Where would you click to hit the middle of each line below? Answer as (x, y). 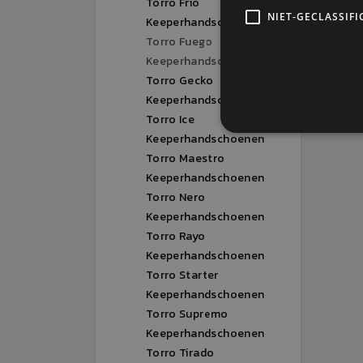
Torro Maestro (186, 158)
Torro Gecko (180, 81)
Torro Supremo (187, 314)
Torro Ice (171, 120)
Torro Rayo (176, 236)
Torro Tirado (180, 353)
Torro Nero (176, 197)
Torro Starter (182, 275)
